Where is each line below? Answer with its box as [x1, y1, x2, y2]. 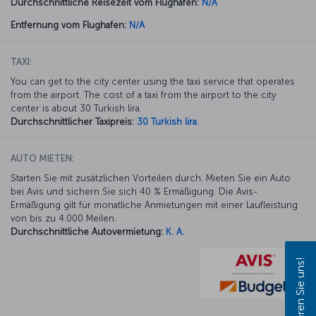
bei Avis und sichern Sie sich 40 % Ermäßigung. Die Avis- [11, 186, 257, 197]
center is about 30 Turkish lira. [11, 102, 142, 114]
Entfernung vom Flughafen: [11, 19, 126, 30]
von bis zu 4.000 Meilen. [11, 212, 116, 224]
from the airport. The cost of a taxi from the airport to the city [11, 89, 276, 100]
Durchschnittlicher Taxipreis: [11, 116, 134, 127]
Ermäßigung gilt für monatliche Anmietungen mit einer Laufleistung [11, 199, 298, 210]
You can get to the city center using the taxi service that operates [11, 75, 295, 87]
